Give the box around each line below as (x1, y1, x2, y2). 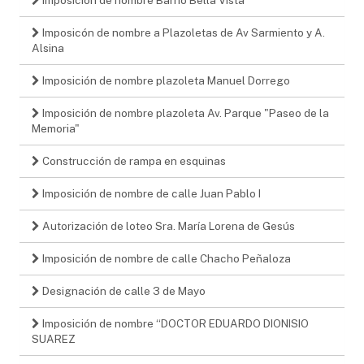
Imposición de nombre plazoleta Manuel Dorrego (40, 73, 290, 87)
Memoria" (32, 121, 80, 135)
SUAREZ (32, 331, 76, 345)
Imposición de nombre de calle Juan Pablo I (40, 186, 261, 200)
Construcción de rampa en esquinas (40, 154, 226, 167)
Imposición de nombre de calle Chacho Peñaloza (40, 251, 291, 265)
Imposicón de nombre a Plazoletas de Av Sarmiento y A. (40, 25, 325, 39)
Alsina (32, 41, 64, 54)
